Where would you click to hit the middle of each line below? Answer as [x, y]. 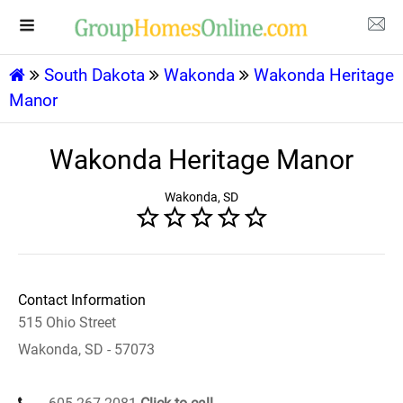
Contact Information [82, 300]
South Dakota [94, 75]
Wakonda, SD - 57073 [86, 349]
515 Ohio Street [67, 322]
